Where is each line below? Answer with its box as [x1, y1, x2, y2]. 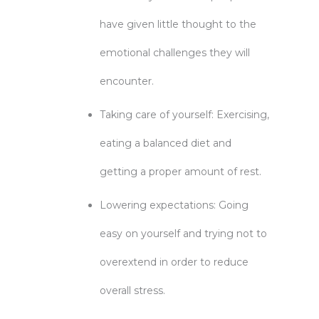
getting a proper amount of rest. [100, 165, 261, 178]
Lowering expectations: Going [100, 199, 249, 211]
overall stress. [100, 284, 165, 297]
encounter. [100, 75, 154, 88]
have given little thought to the [100, 18, 256, 31]
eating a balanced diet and [100, 137, 231, 150]
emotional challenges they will [100, 46, 250, 59]
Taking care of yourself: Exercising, [100, 108, 269, 121]
